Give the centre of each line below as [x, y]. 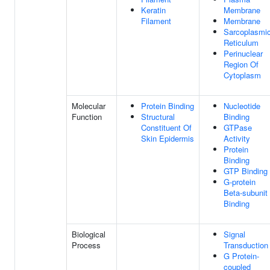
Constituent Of [166, 127]
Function [87, 117]
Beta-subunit [246, 193]
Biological [89, 234]
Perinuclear [243, 53]
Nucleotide [242, 106]
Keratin [153, 10]
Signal [234, 234]
